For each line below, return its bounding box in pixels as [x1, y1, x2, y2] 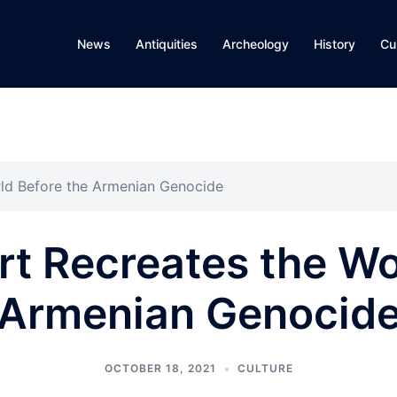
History [314, 36, 355, 51]
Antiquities [136, 36, 198, 51]
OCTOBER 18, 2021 [104, 362, 216, 375]
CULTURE [237, 362, 293, 375]
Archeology [222, 36, 289, 51]
